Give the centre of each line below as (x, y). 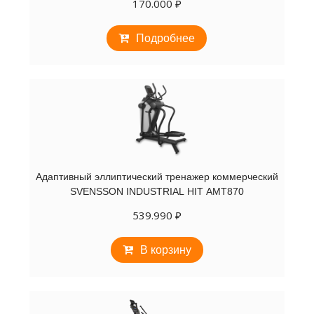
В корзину (165, 250)
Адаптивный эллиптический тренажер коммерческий (157, 176)
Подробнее (166, 38)
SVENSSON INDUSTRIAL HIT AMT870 (157, 191)
